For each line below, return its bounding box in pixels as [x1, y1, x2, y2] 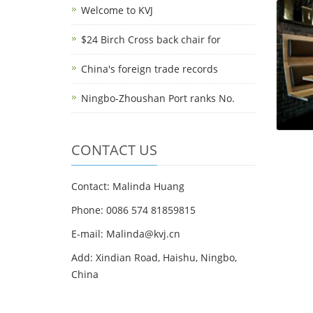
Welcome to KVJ [81, 3, 153, 17]
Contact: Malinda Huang [71, 180, 184, 193]
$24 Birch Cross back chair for [81, 33, 221, 46]
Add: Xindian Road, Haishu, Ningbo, [71, 251, 237, 264]
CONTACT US [71, 140, 157, 159]
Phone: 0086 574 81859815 [71, 203, 196, 217]
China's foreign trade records [81, 62, 218, 75]
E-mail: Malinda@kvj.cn [71, 227, 180, 240]
